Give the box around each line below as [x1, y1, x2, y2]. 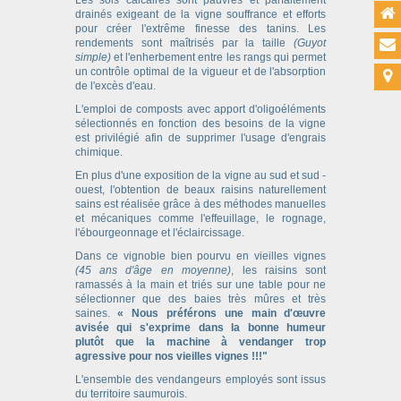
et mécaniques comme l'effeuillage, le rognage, [74, 211, 327, 225]
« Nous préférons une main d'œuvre [117, 306, 327, 320]
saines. [74, 306, 118, 320]
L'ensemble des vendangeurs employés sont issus [74, 372, 327, 386]
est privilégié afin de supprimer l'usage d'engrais [74, 131, 327, 144]
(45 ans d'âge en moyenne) [74, 263, 232, 277]
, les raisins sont [231, 263, 327, 277]
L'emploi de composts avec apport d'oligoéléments [74, 102, 327, 115]
